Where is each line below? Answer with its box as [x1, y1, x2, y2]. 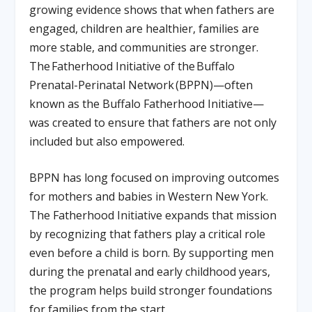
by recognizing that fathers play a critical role [29, 226, 266, 242]
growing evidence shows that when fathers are [29, 1, 275, 17]
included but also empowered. [29, 133, 185, 149]
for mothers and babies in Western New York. [29, 189, 269, 205]
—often [213, 77, 253, 93]
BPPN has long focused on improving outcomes [29, 170, 280, 186]
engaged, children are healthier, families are [29, 20, 260, 36]
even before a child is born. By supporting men [29, 245, 274, 261]
